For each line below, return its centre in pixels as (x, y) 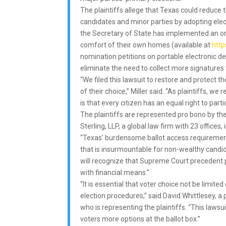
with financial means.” (115, 172)
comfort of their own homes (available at (146, 45)
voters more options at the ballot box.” (140, 219)
